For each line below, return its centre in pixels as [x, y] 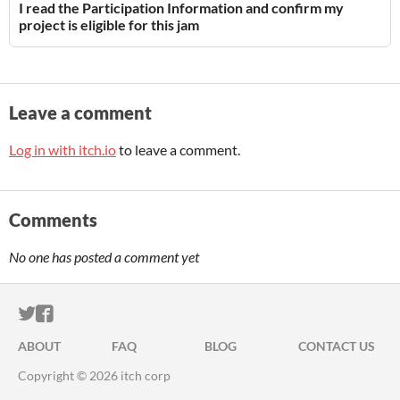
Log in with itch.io [62, 150]
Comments [53, 220]
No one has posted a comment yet [104, 257]
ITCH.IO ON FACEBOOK [150, 314]
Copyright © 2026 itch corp [94, 375]
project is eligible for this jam [109, 25]
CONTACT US [336, 346]
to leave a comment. [178, 150]
